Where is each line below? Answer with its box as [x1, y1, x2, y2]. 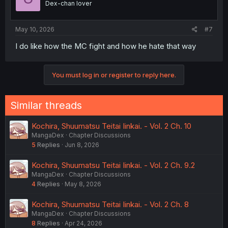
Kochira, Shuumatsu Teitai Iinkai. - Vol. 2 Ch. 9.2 [32, 160, 195, 170]
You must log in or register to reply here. [52, 71, 176, 79]
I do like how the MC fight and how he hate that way [15, 41, 196, 51]
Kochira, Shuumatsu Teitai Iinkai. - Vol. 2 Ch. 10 [32, 121, 191, 131]
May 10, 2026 [15, 25, 54, 34]
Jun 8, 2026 [65, 141, 99, 149]
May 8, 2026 [65, 180, 101, 188]
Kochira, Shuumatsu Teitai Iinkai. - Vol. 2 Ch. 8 [32, 199, 189, 210]
